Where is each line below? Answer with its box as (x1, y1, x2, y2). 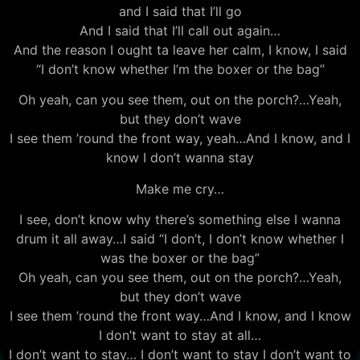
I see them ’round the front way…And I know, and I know (9, 308, 351, 325)
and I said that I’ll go (118, 2, 242, 19)
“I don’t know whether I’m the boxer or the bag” (35, 60, 325, 77)
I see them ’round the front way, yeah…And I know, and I (10, 130, 350, 147)
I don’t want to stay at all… (99, 327, 261, 344)
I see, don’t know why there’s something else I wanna (19, 211, 341, 228)
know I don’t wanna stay (106, 149, 254, 166)
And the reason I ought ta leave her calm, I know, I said (13, 41, 347, 58)
